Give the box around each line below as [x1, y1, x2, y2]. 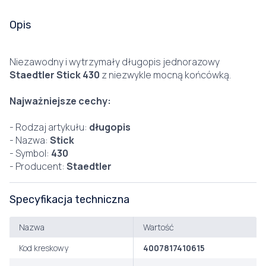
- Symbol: [9, 147, 51, 160]
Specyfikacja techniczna [9, 193, 129, 206]
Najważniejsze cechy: [9, 94, 111, 107]
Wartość [142, 221, 174, 233]
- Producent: [9, 160, 66, 173]
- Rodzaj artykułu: [9, 121, 89, 134]
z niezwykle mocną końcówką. [100, 68, 231, 81]
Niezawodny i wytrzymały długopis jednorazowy [9, 55, 220, 68]
